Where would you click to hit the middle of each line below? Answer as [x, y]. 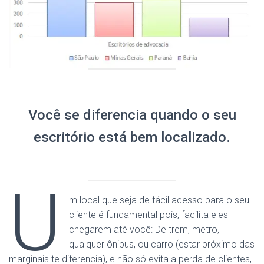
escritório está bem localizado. [132, 137]
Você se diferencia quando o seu [132, 115]
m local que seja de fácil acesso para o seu [159, 200]
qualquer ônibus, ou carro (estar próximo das [162, 244]
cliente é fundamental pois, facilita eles [149, 215]
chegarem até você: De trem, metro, [144, 230]
